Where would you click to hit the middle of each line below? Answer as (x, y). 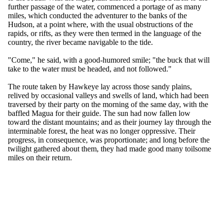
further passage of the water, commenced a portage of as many (105, 7)
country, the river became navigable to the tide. (80, 42)
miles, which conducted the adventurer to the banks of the (97, 16)
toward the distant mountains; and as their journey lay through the (110, 122)
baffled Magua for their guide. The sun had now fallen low (99, 113)
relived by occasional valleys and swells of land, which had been (108, 96)
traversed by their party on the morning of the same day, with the (108, 105)
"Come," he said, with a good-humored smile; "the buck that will (109, 60)
